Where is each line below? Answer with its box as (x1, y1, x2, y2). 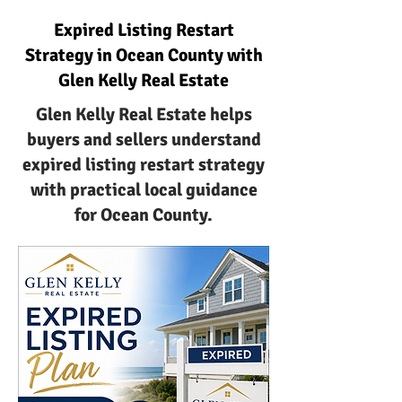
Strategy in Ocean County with (24, 44, 263, 66)
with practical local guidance (30, 179, 258, 201)
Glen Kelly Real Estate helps (35, 103, 252, 126)
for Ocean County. (74, 204, 213, 226)
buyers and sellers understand (26, 128, 261, 151)
